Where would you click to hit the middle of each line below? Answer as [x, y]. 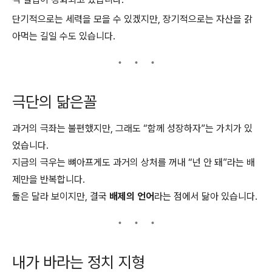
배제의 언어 [132, 197]
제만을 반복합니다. [49, 180]
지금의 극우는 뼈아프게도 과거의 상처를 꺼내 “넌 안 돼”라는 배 [134, 163]
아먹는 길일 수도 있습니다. [64, 36]
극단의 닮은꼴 [54, 102]
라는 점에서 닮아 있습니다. [206, 197]
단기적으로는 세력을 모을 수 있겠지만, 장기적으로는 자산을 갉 [132, 19]
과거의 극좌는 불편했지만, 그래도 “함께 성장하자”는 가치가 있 [132, 129]
